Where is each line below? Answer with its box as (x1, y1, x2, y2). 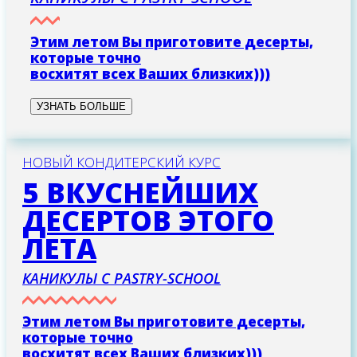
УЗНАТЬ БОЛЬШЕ (37, 100, 126, 113)
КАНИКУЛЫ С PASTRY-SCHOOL (22, 269, 221, 288)
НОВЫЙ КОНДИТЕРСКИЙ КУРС (22, 153, 221, 172)
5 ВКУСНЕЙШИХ (22, 174, 258, 212)
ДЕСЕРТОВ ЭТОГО (22, 202, 274, 240)
